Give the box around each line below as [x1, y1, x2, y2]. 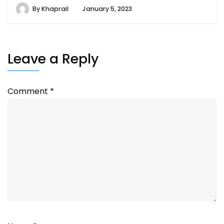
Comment [7, 85, 50, 97]
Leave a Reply [7, 49, 99, 68]
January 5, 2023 [82, 4, 132, 13]
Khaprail [41, 4, 68, 13]
